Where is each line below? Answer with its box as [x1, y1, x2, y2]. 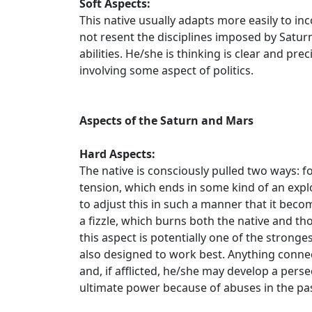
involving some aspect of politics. [79, 63, 253, 78]
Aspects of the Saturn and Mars [79, 113, 253, 128]
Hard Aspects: [79, 146, 155, 162]
